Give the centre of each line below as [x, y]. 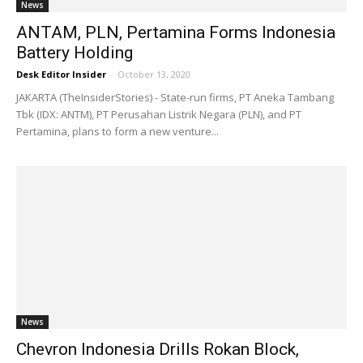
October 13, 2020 [154, 74]
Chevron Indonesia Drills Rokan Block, [158, 350]
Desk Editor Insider [61, 74]
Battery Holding [75, 52]
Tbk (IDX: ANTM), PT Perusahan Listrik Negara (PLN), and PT [159, 114]
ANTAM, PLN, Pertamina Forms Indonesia [176, 32]
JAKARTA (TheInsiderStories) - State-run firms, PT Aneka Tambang [175, 97]
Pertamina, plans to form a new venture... [117, 131]
